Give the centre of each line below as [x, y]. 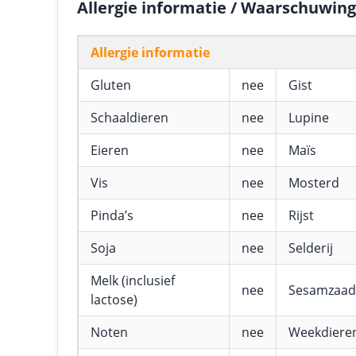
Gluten [111, 85]
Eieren [110, 150]
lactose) [114, 300]
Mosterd [314, 183]
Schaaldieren [130, 118]
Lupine [309, 118]
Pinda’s [112, 215]
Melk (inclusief [133, 281]
